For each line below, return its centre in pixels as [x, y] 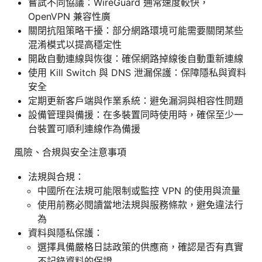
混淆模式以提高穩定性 [75, 44]
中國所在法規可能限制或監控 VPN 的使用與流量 [139, 190]
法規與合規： [56, 176]
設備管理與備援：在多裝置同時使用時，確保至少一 [136, 114]
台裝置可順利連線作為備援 [84, 128]
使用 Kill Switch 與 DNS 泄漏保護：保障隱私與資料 [137, 72]
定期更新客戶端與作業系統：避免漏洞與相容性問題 [136, 100]
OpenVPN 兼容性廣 [69, 16]
